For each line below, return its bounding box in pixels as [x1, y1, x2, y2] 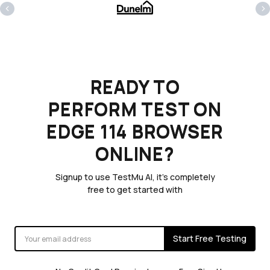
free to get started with [87, 184, 183, 196]
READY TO [90, 74, 180, 99]
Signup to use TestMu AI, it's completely [55, 171, 215, 183]
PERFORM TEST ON [48, 96, 222, 122]
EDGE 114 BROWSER [46, 119, 224, 144]
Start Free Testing [173, 233, 246, 245]
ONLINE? [95, 141, 175, 166]
